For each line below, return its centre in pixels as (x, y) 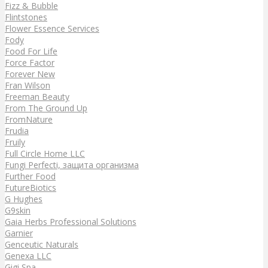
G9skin (18, 210)
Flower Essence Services (52, 28)
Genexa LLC (28, 255)
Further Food (30, 176)
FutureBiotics (31, 187)
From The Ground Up (46, 108)
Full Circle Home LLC (45, 153)
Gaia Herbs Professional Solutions (71, 221)
